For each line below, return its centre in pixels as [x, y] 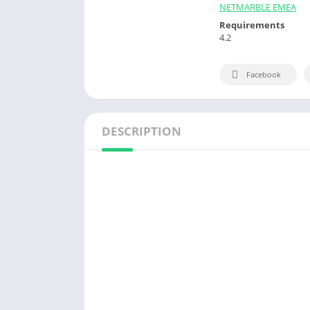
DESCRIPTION [142, 131]
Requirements [252, 25]
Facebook [264, 75]
